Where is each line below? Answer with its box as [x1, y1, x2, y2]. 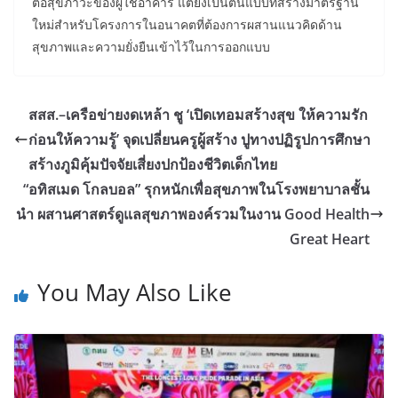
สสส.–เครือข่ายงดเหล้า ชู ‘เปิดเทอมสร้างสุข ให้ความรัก [28, 104, 368, 124]
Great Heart [290, 228, 370, 249]
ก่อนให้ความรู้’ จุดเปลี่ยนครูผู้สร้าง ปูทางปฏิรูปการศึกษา [28, 129, 370, 149]
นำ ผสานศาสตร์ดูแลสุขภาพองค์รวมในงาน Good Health [16, 203, 370, 224]
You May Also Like [37, 275, 232, 308]
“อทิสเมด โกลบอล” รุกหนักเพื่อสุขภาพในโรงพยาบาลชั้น [23, 179, 370, 199]
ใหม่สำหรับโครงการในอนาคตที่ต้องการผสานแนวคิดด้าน [32, 15, 342, 33]
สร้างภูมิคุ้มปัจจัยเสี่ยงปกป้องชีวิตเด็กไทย [28, 154, 277, 174]
